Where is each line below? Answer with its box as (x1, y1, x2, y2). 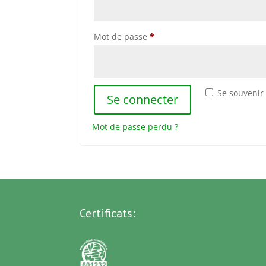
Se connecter (107, 91, 179, 107)
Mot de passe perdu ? (92, 121, 179, 132)
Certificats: (80, 205, 136, 221)
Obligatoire (154, 30, 199, 42)
